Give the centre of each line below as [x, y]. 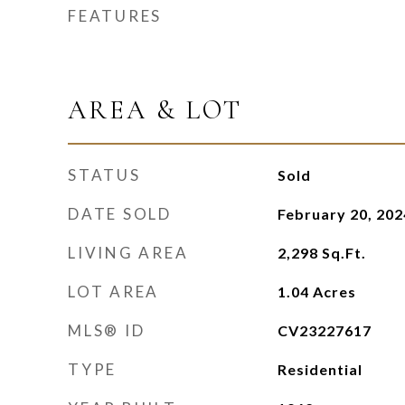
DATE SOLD [120, 214]
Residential [320, 369]
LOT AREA [113, 292]
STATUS [104, 175]
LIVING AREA [128, 253]
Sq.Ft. [344, 253]
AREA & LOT [155, 110]
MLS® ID [107, 330]
